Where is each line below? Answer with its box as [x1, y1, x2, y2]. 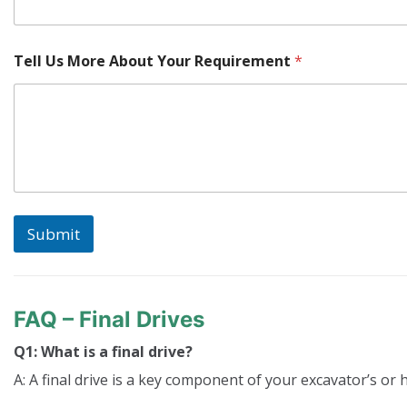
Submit [27, 223, 80, 245]
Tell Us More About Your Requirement [14, 51, 294, 71]
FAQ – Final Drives [14, 306, 204, 333]
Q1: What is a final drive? [14, 342, 193, 362]
